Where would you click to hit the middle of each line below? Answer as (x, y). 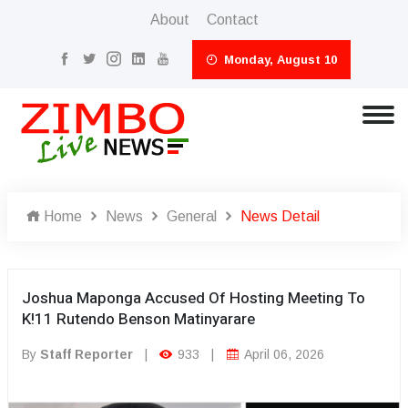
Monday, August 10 (279, 60)
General (192, 216)
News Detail (280, 216)
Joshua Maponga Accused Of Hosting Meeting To (194, 298)
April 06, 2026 (282, 354)
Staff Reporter (87, 354)
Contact (232, 20)
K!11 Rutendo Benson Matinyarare (138, 319)
